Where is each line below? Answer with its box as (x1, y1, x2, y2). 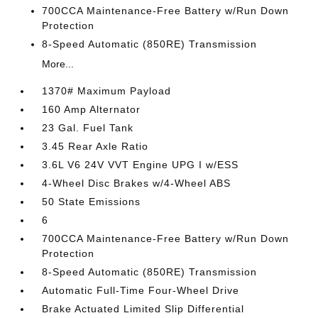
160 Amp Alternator (42, 104, 141, 115)
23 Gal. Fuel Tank (42, 122, 134, 133)
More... (42, 58, 75, 70)
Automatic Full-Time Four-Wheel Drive (42, 285, 240, 296)
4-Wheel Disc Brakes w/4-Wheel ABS (42, 177, 231, 189)
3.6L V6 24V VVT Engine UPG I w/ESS (42, 159, 239, 170)
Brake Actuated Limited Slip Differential (42, 303, 245, 314)
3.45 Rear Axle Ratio (42, 141, 149, 152)
